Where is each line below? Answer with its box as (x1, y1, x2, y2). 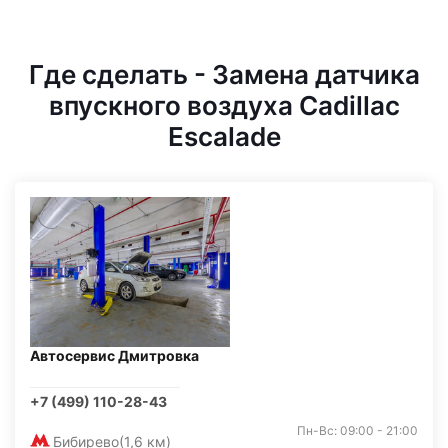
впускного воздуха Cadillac (48, 90, 400, 121)
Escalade (167, 121, 281, 152)
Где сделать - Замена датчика (28, 59, 420, 90)
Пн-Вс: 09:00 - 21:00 (297, 423, 418, 438)
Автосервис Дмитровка (30, 347, 199, 364)
